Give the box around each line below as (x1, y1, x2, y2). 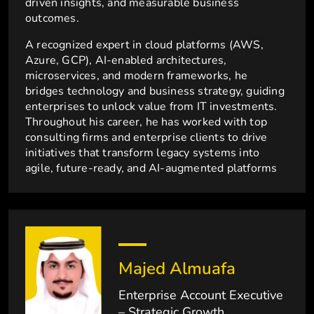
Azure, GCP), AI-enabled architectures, (25, 53, 227, 69)
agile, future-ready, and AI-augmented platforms (25, 161, 278, 177)
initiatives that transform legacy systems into (25, 145, 260, 161)
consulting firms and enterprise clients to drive (25, 130, 268, 146)
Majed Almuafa (118, 257, 236, 280)
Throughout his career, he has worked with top (25, 114, 268, 130)
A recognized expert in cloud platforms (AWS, (25, 37, 264, 53)
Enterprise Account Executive (118, 287, 284, 304)
